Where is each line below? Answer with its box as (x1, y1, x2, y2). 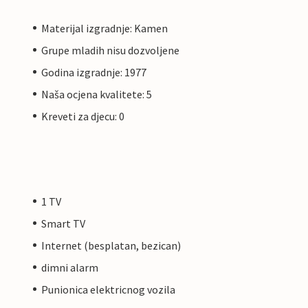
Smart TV (41, 216, 85, 230)
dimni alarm (41, 260, 98, 274)
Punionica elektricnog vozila (41, 282, 175, 296)
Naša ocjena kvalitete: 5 (41, 87, 152, 101)
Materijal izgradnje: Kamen (41, 21, 168, 35)
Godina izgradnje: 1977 (41, 65, 146, 79)
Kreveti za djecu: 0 (41, 109, 124, 123)
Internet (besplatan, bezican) (41, 238, 181, 252)
